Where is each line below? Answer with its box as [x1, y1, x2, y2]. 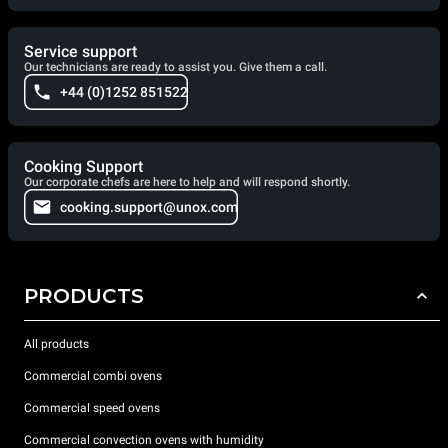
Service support [24, 41, 137, 61]
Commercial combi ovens [24, 369, 162, 384]
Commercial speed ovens [24, 401, 160, 416]
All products [24, 337, 89, 352]
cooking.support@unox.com [60, 198, 238, 215]
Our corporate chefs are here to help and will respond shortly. [24, 174, 350, 189]
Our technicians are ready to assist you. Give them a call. [24, 59, 327, 74]
